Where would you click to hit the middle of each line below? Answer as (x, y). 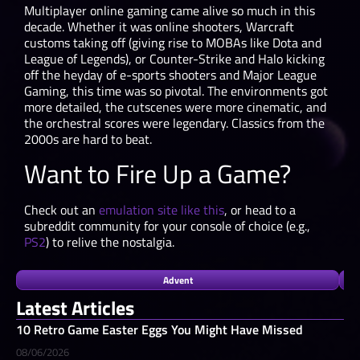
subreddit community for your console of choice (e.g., (167, 226)
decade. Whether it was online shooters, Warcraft (159, 26)
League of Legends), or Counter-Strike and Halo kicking (174, 58)
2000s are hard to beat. (88, 139)
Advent (178, 280)
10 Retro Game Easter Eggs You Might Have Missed (160, 329)
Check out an (61, 210)
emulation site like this (162, 210)
